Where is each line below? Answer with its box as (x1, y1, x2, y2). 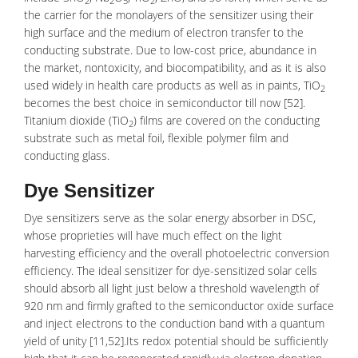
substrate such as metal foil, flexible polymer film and (24, 130, 288, 145)
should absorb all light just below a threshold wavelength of (24, 280, 319, 296)
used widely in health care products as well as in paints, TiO (24, 78, 320, 93)
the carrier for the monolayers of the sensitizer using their (24, 7, 313, 22)
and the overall (125, 245, 205, 261)
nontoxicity (85, 60, 139, 75)
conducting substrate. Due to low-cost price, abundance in (24, 42, 316, 58)
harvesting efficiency (24, 245, 125, 261)
